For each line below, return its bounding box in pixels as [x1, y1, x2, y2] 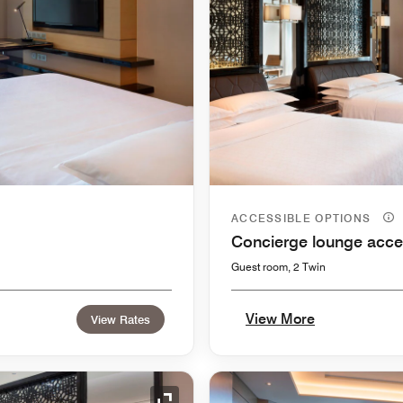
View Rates [91, 311, 150, 327]
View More [246, 309, 315, 327]
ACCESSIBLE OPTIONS [231, 210, 375, 225]
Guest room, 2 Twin [231, 259, 326, 273]
